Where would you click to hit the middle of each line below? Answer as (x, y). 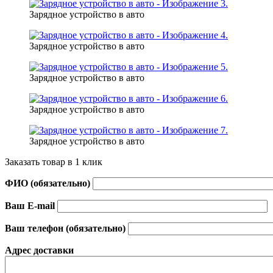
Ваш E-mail (31, 205)
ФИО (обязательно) (49, 183)
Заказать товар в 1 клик (54, 161)
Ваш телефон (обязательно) (66, 228)
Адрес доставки (39, 250)
